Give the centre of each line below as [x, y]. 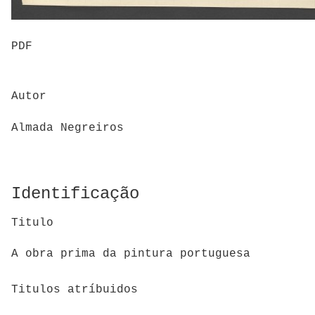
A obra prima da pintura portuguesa [131, 254]
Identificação [75, 193]
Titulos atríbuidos [75, 289]
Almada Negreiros [67, 128]
